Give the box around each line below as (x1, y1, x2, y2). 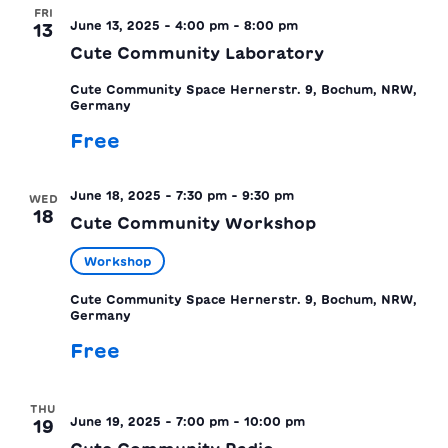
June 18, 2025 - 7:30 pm (70, 188, 227, 201)
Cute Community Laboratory (70, 44, 324, 61)
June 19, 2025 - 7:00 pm (70, 414, 229, 427)
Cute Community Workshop (70, 214, 316, 231)
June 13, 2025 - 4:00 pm (70, 18, 229, 31)
